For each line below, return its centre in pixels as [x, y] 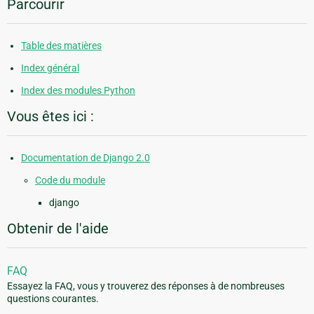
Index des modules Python [78, 91]
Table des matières [61, 46]
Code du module [70, 180]
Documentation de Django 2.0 [86, 158]
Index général [50, 68]
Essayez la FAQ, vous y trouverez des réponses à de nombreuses [146, 286]
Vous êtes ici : [50, 117]
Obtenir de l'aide [58, 229]
